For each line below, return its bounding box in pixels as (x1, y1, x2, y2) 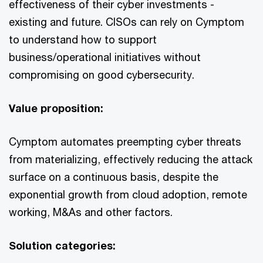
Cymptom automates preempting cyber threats (9, 134, 241, 148)
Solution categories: (9, 238, 116, 252)
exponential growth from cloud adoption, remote (9, 187, 247, 201)
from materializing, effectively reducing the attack (9, 152, 252, 166)
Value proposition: (9, 101, 106, 114)
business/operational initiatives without (9, 50, 201, 63)
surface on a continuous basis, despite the (9, 170, 218, 183)
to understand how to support (9, 32, 157, 46)
